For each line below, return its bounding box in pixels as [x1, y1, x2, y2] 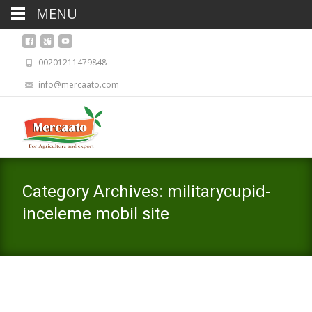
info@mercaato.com [36, 79, 119, 91]
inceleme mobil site [22, 204, 169, 224]
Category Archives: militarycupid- [22, 182, 271, 201]
